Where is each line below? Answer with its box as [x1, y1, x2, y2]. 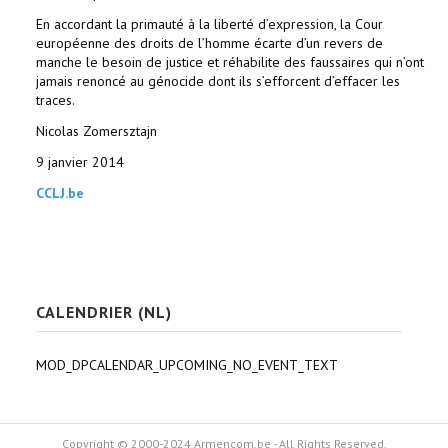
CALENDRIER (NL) [36, 302, 172, 322]
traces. [36, 91, 75, 109]
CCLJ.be [36, 184, 84, 202]
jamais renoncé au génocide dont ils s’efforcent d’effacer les [36, 72, 400, 90]
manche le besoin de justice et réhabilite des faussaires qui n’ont [36, 53, 424, 71]
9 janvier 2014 [36, 153, 124, 171]
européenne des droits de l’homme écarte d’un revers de [36, 34, 383, 52]
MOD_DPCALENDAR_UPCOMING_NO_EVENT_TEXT [36, 356, 338, 374]
